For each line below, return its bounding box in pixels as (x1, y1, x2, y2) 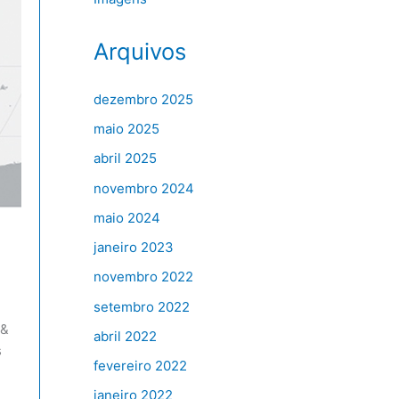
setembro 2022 (93, 297, 190, 315)
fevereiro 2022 (93, 357, 187, 375)
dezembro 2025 (93, 90, 193, 108)
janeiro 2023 (93, 239, 174, 256)
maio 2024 (93, 208, 160, 226)
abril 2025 (93, 150, 157, 167)
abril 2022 (93, 327, 157, 345)
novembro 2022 (93, 268, 193, 286)
